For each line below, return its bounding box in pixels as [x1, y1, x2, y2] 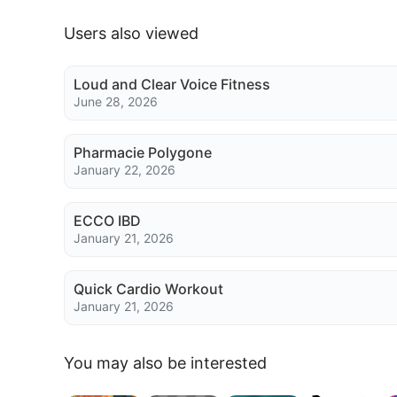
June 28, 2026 [74, 94, 158, 109]
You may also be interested [64, 353, 267, 372]
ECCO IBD [74, 212, 141, 230]
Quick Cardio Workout [74, 280, 223, 298]
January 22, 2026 [74, 162, 175, 177]
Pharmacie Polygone [74, 144, 212, 161]
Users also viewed [64, 23, 198, 43]
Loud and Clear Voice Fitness [74, 75, 270, 93]
